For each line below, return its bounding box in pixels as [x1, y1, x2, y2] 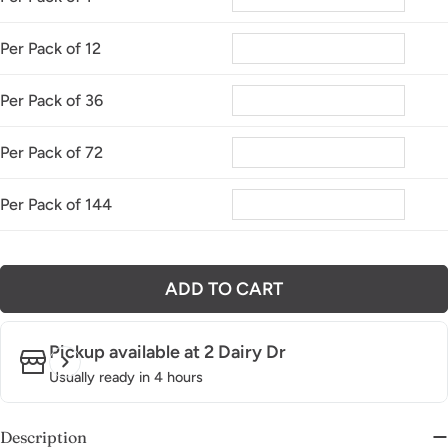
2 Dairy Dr [204, 340, 286, 363]
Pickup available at [49, 340, 204, 363]
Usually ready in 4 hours [49, 367, 203, 386]
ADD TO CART [165, 277, 283, 300]
